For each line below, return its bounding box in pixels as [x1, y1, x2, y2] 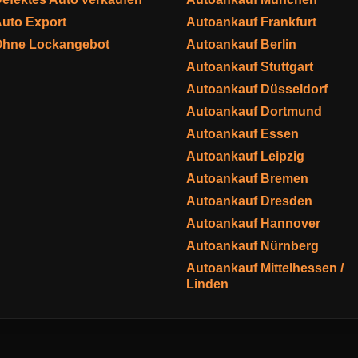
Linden [186, 277, 229, 291]
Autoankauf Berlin [186, 38, 296, 51]
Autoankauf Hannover [186, 217, 320, 230]
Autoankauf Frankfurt [186, 15, 316, 29]
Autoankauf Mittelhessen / [186, 261, 344, 275]
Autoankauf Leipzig [186, 149, 304, 163]
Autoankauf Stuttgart [186, 60, 313, 74]
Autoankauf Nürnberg [186, 239, 319, 253]
